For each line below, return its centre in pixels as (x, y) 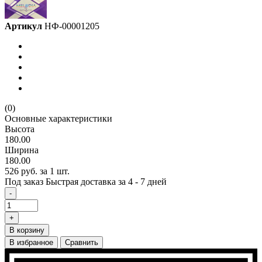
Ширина (22, 150)
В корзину (27, 230)
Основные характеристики (58, 118)
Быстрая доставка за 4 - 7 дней (106, 181)
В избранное (31, 242)
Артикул (23, 26)
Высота (20, 129)
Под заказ (25, 181)
